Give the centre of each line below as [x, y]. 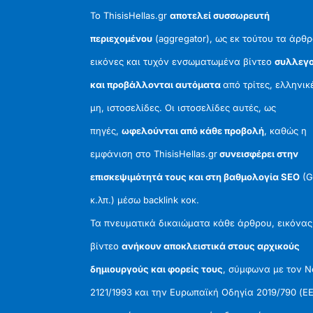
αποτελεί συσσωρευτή [220, 16]
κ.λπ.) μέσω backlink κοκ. [145, 200]
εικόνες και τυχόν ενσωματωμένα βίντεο [183, 62]
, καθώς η [286, 131]
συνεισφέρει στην [258, 154]
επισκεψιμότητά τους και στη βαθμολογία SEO [195, 177]
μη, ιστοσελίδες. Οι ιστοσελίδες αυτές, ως [183, 108]
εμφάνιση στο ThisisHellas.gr [154, 154]
